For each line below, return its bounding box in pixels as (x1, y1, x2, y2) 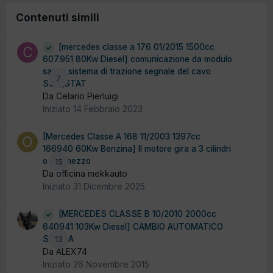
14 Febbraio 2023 (73, 104, 143, 115)
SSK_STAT (43, 79, 87, 89)
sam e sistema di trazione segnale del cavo (43, 66, 211, 77)
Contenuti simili (16, 11, 99, 24)
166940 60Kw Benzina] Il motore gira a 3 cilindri (43, 144, 231, 154)
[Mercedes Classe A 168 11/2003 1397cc (43, 132, 200, 142)
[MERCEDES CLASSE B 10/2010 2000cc (58, 209, 216, 219)
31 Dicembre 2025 (73, 181, 145, 192)
